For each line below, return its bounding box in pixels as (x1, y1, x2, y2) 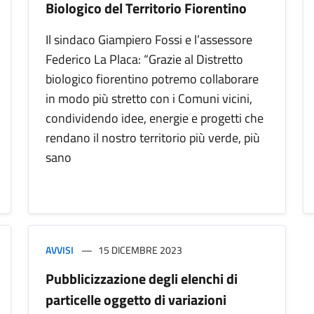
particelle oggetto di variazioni (46, 289, 226, 311)
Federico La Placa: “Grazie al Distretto (46, 50, 243, 69)
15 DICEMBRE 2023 (98, 243, 182, 258)
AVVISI (46, 243, 74, 258)
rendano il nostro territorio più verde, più (46, 128, 260, 148)
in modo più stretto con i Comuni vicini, (46, 89, 252, 109)
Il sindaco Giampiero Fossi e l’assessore (46, 30, 252, 50)
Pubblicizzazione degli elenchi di (46, 268, 238, 290)
